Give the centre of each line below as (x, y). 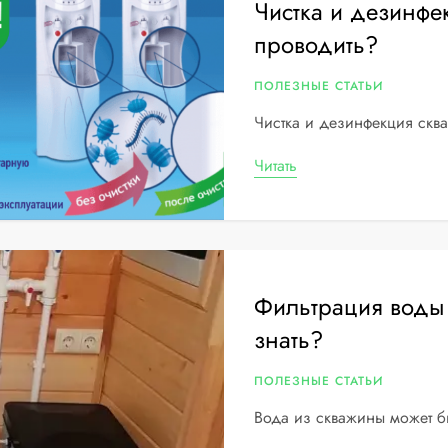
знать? (288, 339)
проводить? (315, 44)
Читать (275, 165)
